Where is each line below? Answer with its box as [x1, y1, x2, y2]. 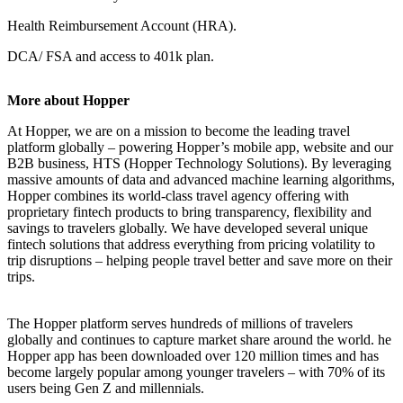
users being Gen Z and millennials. [7, 380, 204, 396]
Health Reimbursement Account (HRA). [7, 17, 237, 33]
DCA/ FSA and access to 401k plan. [7, 48, 214, 64]
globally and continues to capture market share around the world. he [7, 331, 391, 347]
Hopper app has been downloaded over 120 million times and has [7, 347, 379, 363]
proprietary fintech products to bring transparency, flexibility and [7, 203, 372, 219]
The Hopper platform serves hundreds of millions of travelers [7, 315, 353, 331]
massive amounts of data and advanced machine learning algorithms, [7, 171, 395, 187]
